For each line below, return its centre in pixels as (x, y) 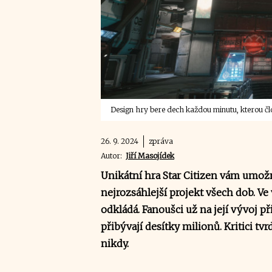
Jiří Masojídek (150, 156)
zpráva (161, 141)
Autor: (113, 156)
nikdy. (115, 243)
